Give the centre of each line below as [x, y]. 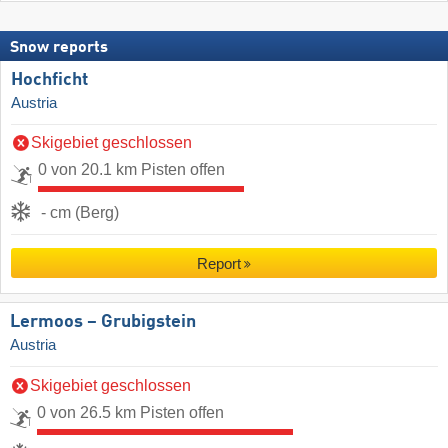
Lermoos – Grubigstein [103, 322]
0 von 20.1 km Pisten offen [131, 170]
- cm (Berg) [80, 213]
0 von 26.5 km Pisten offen [130, 412]
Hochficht [49, 80]
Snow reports [59, 48]
